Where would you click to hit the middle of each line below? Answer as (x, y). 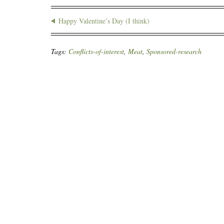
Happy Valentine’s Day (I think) (104, 21)
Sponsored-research (174, 51)
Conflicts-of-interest (96, 51)
